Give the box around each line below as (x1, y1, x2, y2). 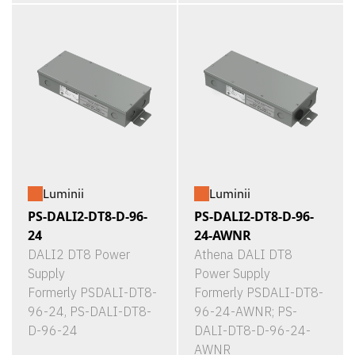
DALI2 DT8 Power (28, 246, 130, 262)
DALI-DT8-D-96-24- (194, 323, 311, 338)
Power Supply (194, 265, 270, 281)
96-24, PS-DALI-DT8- (28, 303, 151, 319)
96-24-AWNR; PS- (194, 303, 297, 319)
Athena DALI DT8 (194, 246, 292, 262)
